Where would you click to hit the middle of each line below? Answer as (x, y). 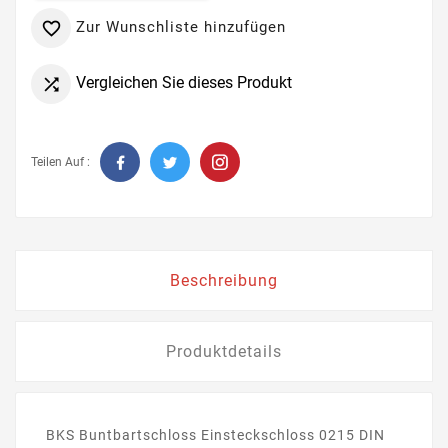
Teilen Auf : (60, 161)
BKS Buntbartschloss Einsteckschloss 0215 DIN (215, 434)
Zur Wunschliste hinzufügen (181, 26)
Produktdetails (224, 351)
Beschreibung (224, 280)
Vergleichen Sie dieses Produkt (184, 82)
